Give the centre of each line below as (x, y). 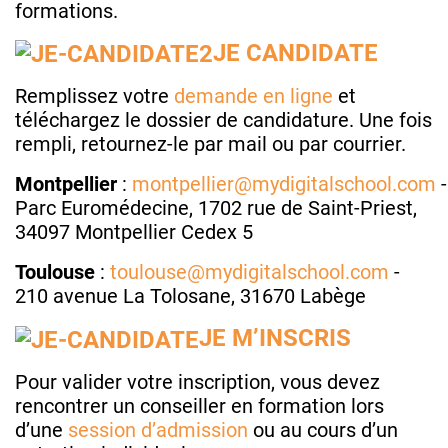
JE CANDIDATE (295, 52)
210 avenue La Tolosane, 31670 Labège (190, 296)
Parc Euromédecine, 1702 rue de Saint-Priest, (216, 208)
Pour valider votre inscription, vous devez (197, 381)
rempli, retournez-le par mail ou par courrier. (210, 144)
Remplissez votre (94, 96)
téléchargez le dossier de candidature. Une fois (223, 120)
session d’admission (158, 429)
